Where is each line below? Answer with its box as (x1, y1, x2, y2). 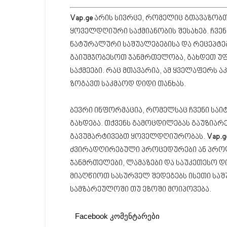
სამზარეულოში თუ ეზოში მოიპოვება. (70, 185, 211, 194)
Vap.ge (70, 14, 93, 23)
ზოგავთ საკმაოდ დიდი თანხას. (70, 80, 186, 89)
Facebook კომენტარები (75, 211, 160, 220)
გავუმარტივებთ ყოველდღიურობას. (70, 132, 207, 141)
